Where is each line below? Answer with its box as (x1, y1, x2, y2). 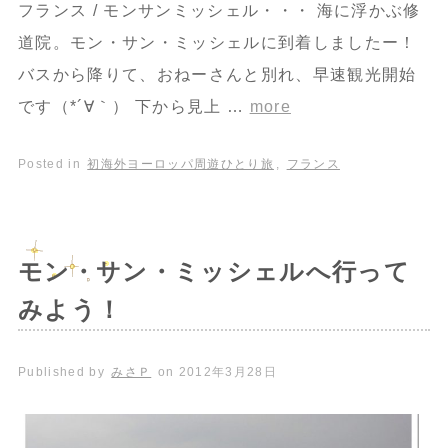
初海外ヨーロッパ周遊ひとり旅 (87, 156, 274, 171)
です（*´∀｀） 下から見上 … (17, 97, 250, 115)
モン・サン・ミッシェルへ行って (17, 257, 410, 285)
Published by (17, 364, 110, 379)
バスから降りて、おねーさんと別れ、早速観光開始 (17, 65, 417, 83)
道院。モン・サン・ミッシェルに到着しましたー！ (17, 33, 417, 51)
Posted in (17, 156, 86, 171)
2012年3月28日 (178, 364, 277, 379)
